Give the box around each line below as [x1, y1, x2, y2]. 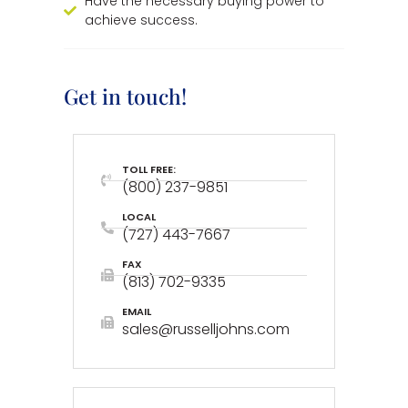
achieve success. [84, 11, 198, 30]
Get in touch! [64, 82, 187, 111]
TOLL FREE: [121, 162, 176, 178]
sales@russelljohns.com [121, 319, 290, 341]
